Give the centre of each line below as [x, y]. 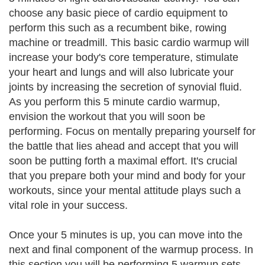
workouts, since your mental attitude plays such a [125, 190]
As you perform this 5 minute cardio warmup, [114, 102]
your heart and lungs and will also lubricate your [121, 72]
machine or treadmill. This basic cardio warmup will [129, 43]
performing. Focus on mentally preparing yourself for [132, 131]
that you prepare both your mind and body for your [127, 176]
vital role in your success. [68, 205]
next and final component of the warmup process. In [131, 250]
